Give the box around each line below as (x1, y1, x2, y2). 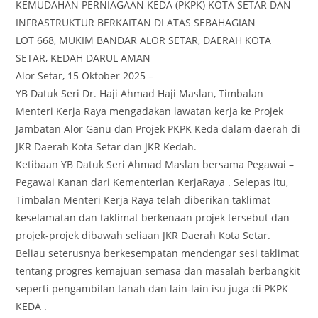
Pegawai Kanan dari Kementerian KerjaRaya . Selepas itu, (16, 175, 289, 189)
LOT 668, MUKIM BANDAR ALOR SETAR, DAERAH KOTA (16, 33, 272, 47)
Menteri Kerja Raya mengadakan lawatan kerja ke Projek (16, 104, 284, 118)
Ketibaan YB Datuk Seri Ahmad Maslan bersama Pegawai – (16, 157, 295, 171)
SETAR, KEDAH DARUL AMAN (16, 50, 151, 65)
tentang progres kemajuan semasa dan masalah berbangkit (16, 263, 301, 278)
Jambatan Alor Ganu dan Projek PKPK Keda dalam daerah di (16, 121, 301, 136)
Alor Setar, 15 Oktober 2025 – (16, 68, 154, 82)
